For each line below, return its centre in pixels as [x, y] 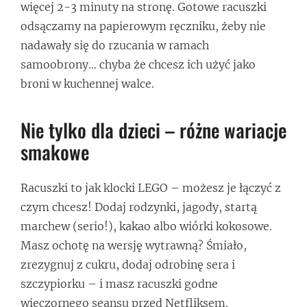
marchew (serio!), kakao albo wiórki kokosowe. [146, 226]
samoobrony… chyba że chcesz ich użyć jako [138, 64]
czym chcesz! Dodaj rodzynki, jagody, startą [139, 207]
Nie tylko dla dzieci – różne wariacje [153, 130]
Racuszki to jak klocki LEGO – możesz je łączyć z [151, 187]
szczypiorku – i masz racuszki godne [119, 283]
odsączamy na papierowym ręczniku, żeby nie [143, 26]
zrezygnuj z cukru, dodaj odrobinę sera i [128, 264]
